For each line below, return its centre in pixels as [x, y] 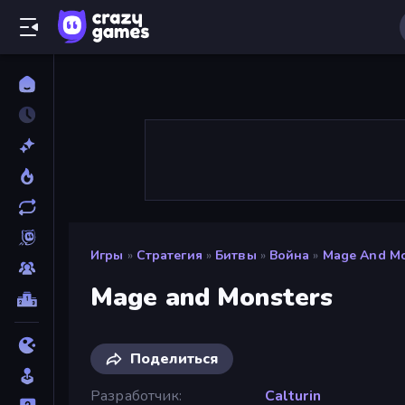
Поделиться [174, 358]
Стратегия [169, 255]
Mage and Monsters [212, 297]
